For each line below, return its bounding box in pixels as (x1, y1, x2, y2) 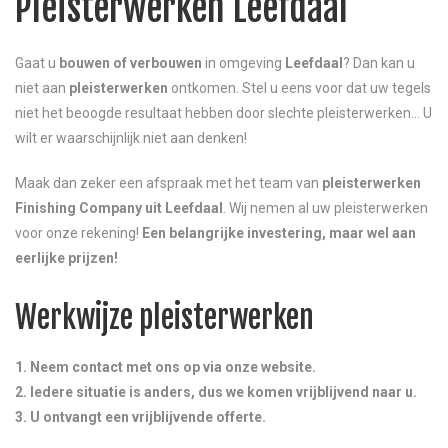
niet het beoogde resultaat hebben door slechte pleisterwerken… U (15, 104, 432, 121)
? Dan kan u (343, 54, 415, 71)
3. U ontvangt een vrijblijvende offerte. (15, 408, 266, 425)
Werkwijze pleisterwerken (15, 298, 314, 336)
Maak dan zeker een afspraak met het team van (15, 174, 322, 191)
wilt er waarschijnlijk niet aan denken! (15, 129, 247, 146)
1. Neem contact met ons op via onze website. (15, 358, 316, 375)
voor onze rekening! (15, 224, 142, 241)
